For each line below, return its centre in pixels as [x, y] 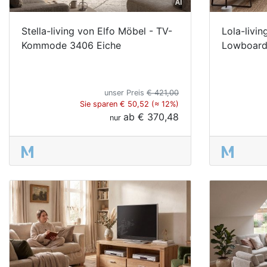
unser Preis [125, 92]
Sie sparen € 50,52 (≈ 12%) [129, 104]
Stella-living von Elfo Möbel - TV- [97, 31]
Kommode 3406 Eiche [71, 45]
